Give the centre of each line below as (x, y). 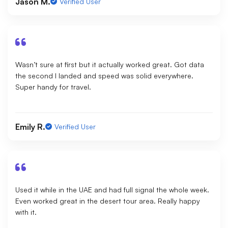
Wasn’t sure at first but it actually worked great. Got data (110, 64)
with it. (26, 212)
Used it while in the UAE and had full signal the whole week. (112, 189)
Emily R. (30, 126)
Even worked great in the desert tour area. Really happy (108, 201)
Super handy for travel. (53, 87)
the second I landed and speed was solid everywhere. (104, 75)
